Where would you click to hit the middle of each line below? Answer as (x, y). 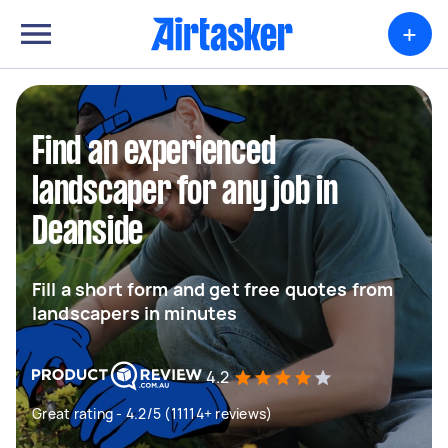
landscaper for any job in (185, 193)
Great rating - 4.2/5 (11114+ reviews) (152, 413)
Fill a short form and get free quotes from (213, 289)
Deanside (87, 233)
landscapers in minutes (135, 313)
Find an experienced (154, 153)
